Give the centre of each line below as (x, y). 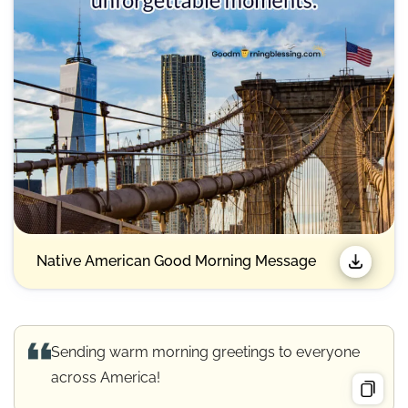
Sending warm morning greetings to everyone (205, 352)
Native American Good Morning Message (176, 261)
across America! (106, 378)
